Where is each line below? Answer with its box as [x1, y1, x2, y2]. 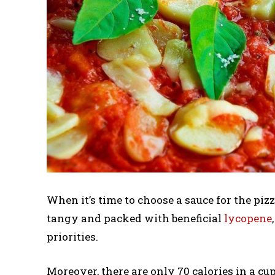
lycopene [222, 211, 272, 225]
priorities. [47, 229, 98, 244]
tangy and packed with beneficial [47, 211, 222, 225]
